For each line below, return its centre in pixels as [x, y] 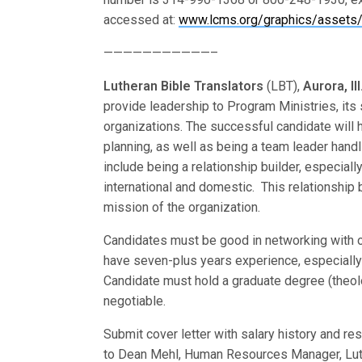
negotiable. [135, 301]
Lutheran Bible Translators [184, 86]
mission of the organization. [182, 207]
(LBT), [284, 86]
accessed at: [141, 20]
